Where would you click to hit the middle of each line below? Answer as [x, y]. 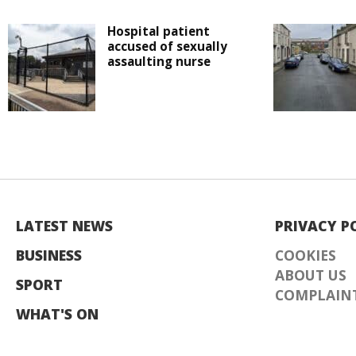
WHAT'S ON [57, 314]
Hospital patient [159, 31]
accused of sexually [167, 46]
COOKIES [306, 255]
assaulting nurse [159, 62]
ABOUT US [311, 275]
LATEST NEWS [64, 226]
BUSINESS [49, 255]
